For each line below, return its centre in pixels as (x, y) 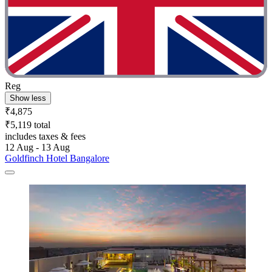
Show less (28, 98)
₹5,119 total (28, 124)
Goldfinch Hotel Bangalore (57, 158)
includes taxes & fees (45, 136)
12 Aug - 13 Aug (37, 147)
